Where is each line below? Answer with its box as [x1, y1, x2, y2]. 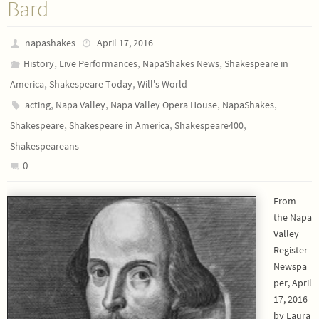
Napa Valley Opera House [110, 98, 218, 111]
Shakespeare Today [49, 78, 132, 90]
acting [25, 98, 51, 111]
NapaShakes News [142, 57, 220, 70]
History [23, 57, 55, 70]
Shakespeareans [10, 140, 79, 152]
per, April [273, 276, 312, 289]
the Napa [273, 211, 312, 224]
